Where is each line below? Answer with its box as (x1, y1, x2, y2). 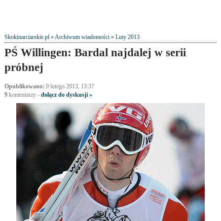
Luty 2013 (115, 34, 140, 40)
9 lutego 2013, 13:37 (44, 83, 94, 90)
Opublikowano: (4, 83, 44, 90)
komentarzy (7, 92, 36, 98)
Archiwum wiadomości (54, 34, 110, 40)
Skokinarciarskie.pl (4, 34, 49, 40)
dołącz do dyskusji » (40, 92, 92, 98)
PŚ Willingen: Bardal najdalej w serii (4, 46, 186, 59)
